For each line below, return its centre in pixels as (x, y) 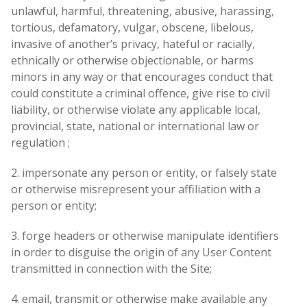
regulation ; (40, 143)
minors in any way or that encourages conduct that (142, 77)
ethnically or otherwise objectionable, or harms (132, 61)
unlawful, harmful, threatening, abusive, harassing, (143, 11)
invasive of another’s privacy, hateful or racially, (133, 44)
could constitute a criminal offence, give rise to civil (140, 94)
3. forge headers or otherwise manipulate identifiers (145, 236)
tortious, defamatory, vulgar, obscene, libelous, (132, 28)
